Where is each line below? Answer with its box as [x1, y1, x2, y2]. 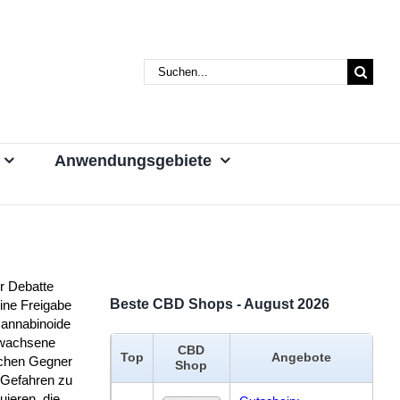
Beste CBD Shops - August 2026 [109, 296, 329, 312]
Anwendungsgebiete [54, 151, 212, 170]
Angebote [271, 349, 331, 364]
